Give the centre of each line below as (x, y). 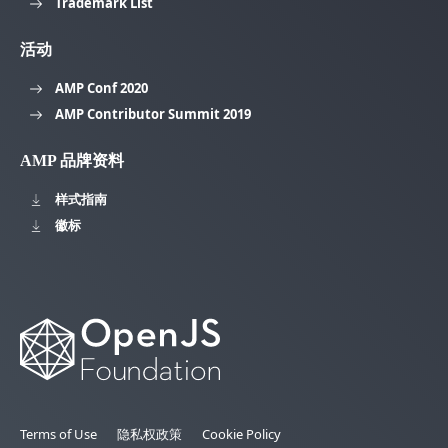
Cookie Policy (241, 434)
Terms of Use (58, 434)
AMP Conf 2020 (101, 87)
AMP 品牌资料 (72, 160)
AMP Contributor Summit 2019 (153, 113)
